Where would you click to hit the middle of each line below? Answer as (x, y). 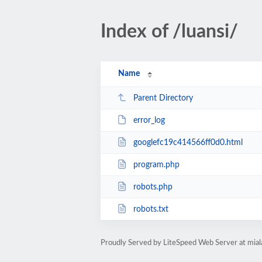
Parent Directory (163, 98)
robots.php (153, 187)
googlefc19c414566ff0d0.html (188, 142)
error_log (149, 120)
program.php (156, 165)
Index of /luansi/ (169, 32)
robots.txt (151, 209)
